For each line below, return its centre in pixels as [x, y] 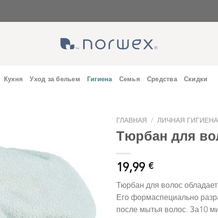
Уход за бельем [55, 79]
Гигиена [100, 79]
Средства [162, 79]
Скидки [196, 79]
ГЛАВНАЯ [132, 120]
